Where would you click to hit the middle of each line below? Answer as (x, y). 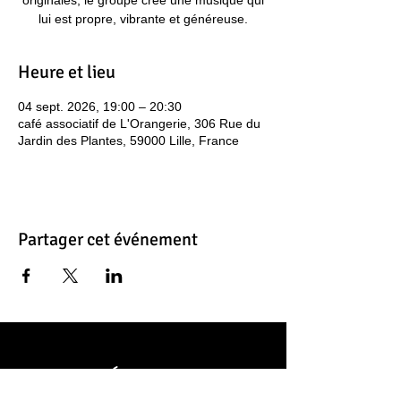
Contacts (143, 375)
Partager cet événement (108, 239)
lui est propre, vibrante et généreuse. (143, 19)
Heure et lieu (67, 72)
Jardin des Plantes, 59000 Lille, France (128, 141)
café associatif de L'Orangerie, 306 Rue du (139, 124)
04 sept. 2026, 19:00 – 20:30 (100, 107)
